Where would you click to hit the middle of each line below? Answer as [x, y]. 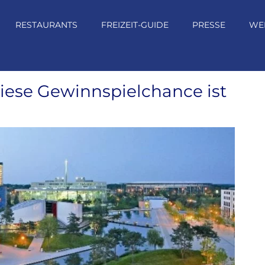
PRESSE [209, 25]
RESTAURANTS [46, 25]
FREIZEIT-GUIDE [135, 25]
